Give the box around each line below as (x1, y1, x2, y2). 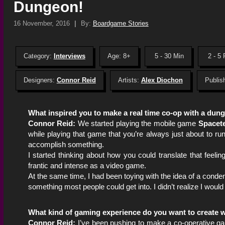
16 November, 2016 (13, 19, 70, 27)
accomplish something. (28, 140, 104, 149)
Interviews (53, 52, 85, 60)
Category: (23, 52, 54, 60)
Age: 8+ (107, 52, 131, 60)
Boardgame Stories (92, 19, 149, 27)
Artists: (118, 76, 141, 84)
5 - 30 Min (154, 52, 184, 60)
